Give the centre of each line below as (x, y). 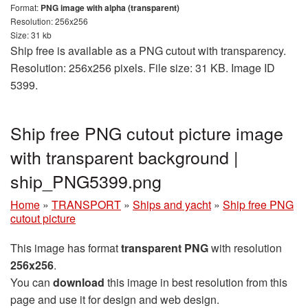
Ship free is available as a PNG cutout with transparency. (148, 51)
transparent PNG (165, 248)
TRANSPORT (86, 205)
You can (32, 282)
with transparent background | (124, 157)
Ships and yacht (172, 205)
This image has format (66, 248)
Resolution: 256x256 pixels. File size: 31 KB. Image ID (143, 68)
